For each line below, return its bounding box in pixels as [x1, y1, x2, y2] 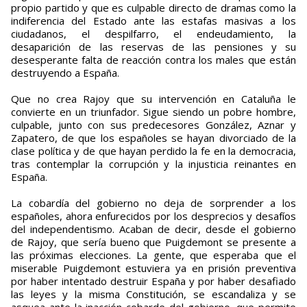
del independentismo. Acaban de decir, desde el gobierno [11, 222, 296, 236]
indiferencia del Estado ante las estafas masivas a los [11, 14, 296, 28]
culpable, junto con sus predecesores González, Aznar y [11, 118, 296, 132]
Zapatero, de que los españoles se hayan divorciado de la [11, 131, 296, 145]
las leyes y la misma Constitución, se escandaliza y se [11, 287, 296, 302]
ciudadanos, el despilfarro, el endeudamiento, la [11, 27, 296, 41]
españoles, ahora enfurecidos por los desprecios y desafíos [11, 209, 296, 223]
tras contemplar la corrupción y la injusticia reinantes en [11, 157, 296, 171]
